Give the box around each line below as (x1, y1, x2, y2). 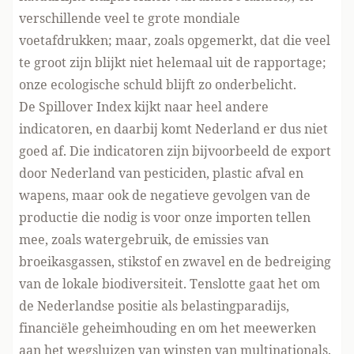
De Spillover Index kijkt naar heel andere (19, 97, 269, 115)
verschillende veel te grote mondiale (19, 9, 240, 27)
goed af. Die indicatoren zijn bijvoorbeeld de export (19, 141, 331, 160)
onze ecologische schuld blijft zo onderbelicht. (19, 75, 296, 93)
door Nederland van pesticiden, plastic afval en (19, 164, 303, 182)
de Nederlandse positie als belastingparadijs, (19, 296, 289, 314)
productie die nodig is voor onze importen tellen (19, 208, 311, 226)
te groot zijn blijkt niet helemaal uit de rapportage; (19, 53, 326, 71)
